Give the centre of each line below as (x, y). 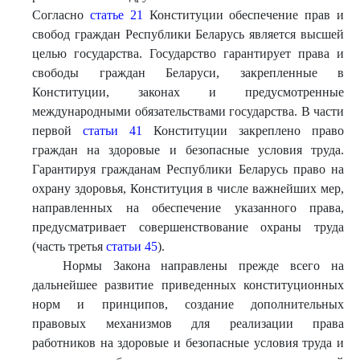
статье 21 (116, 15)
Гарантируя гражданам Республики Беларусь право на (188, 169)
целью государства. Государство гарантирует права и (188, 53)
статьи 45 (132, 246)
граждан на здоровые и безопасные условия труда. (188, 150)
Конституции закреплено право (243, 131)
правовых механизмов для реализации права (188, 323)
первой (57, 131)
